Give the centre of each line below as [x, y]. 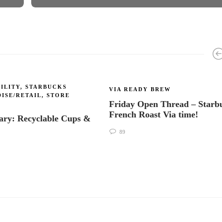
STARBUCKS [46, 87]
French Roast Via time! [155, 114]
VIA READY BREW [140, 89]
